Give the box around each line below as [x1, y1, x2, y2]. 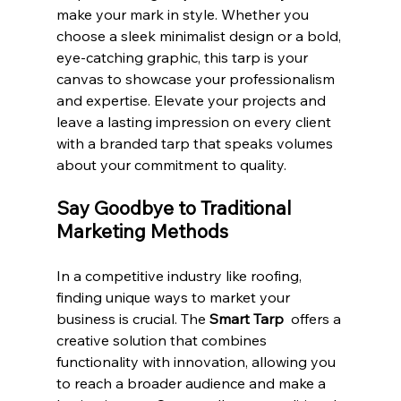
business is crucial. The [55, 309, 209, 328]
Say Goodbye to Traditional [55, 195, 295, 219]
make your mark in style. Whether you [55, 4, 312, 23]
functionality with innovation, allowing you [55, 352, 339, 371]
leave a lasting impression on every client [55, 112, 335, 131]
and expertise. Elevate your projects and [55, 90, 329, 109]
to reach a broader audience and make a [55, 373, 329, 392]
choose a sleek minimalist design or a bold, [55, 26, 345, 45]
